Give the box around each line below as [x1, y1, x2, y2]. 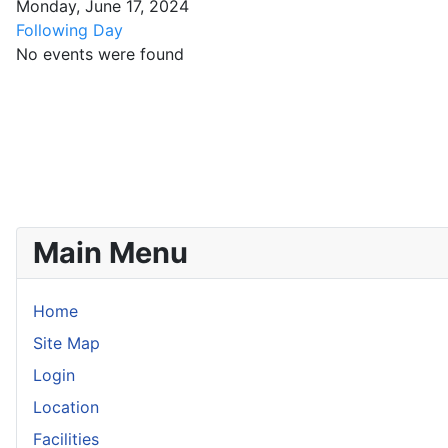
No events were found [16, 43, 184, 64]
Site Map [33, 332, 100, 353]
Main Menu [33, 234, 188, 270]
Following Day [16, 19, 123, 40]
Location [33, 396, 99, 417]
